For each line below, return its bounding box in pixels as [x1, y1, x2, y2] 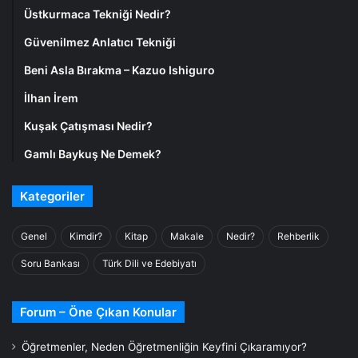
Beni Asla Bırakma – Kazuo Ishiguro [24, 63, 215, 78]
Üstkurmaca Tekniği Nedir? [24, 7, 171, 22]
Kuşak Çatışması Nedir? [24, 119, 155, 133]
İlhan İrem [24, 91, 78, 105]
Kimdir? [70, 230, 102, 243]
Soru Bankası [21, 257, 80, 270]
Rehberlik [277, 230, 320, 243]
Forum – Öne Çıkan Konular [20, 304, 177, 320]
